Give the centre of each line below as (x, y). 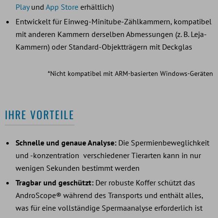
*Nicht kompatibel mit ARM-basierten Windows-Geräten (130, 73)
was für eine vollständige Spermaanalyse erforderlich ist (109, 208)
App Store (62, 7)
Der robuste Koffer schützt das (144, 182)
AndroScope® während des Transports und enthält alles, (109, 195)
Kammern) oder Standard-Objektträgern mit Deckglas (104, 46)
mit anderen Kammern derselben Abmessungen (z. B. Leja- (111, 34)
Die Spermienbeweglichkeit (164, 142)
